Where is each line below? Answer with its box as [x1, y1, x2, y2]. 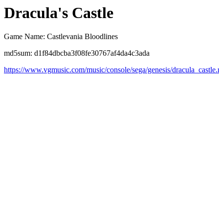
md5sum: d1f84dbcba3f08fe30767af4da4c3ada [4, 49, 150, 58]
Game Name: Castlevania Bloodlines [4, 32, 118, 41]
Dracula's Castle [4, 4, 113, 22]
